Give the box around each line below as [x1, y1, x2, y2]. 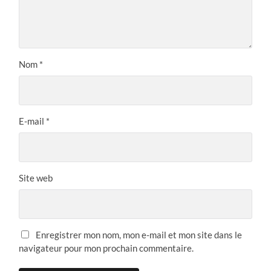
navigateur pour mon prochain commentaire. [19, 242, 194, 253]
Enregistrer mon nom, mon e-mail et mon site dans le [36, 229, 243, 240]
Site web [19, 172, 53, 183]
